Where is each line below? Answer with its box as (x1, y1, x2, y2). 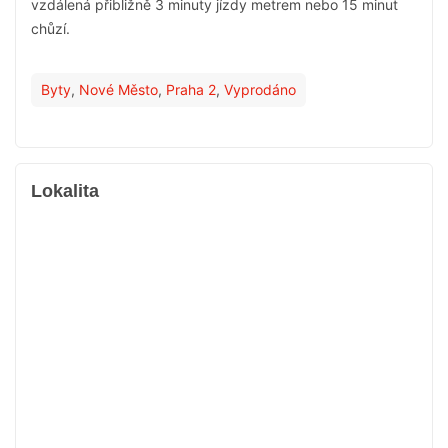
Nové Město (79, 81, 158, 98)
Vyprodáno (224, 81, 296, 98)
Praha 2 (166, 81, 216, 98)
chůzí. (31, 20, 70, 37)
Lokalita (31, 181, 99, 201)
